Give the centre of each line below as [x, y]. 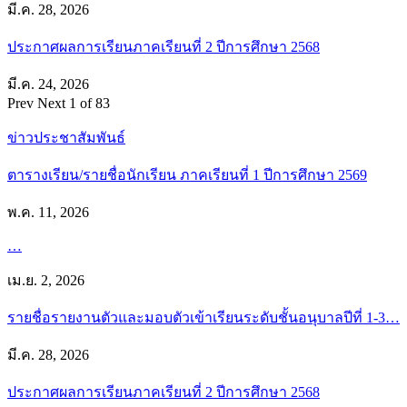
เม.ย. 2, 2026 [46, 280]
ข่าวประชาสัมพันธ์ [66, 137]
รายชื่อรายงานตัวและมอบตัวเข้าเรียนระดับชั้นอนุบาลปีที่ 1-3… [203, 317]
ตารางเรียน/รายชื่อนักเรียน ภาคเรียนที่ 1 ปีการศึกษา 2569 [187, 174]
